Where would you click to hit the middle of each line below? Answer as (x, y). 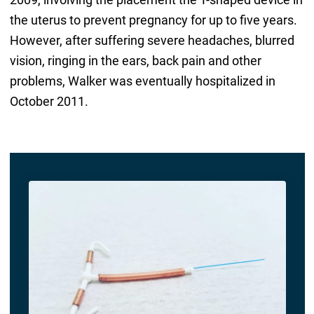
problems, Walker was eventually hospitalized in (142, 81)
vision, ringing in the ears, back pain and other (135, 61)
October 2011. (49, 102)
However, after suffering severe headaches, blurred (152, 41)
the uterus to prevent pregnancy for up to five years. (153, 20)
